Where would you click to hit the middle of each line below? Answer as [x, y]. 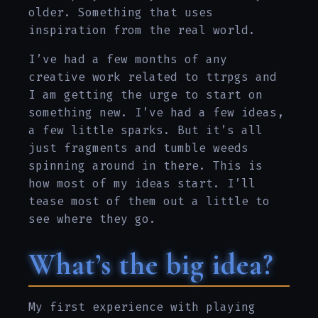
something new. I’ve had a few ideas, [156, 113]
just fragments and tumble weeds [138, 148]
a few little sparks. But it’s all [146, 131]
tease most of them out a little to [149, 202]
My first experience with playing [142, 307]
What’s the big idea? [151, 265]
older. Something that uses [121, 13]
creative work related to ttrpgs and [153, 77]
